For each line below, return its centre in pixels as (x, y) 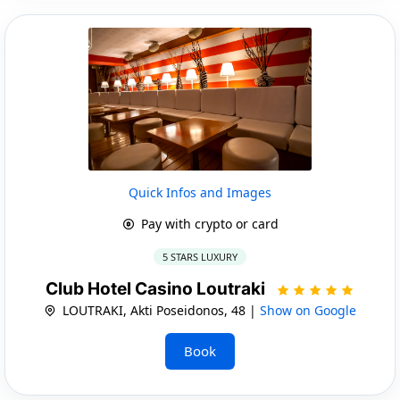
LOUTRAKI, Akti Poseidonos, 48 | (159, 310)
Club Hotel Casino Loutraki (157, 288)
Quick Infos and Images (200, 192)
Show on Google (308, 310)
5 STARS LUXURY (200, 256)
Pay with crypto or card (208, 223)
